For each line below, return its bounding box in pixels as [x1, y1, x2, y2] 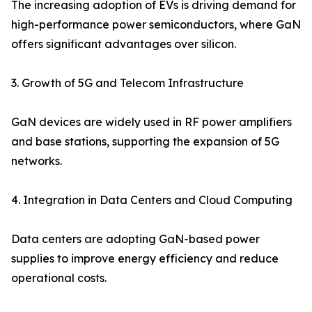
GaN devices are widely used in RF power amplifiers [11, 115, 292, 130]
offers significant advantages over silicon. [11, 37, 236, 52]
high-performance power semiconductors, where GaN [11, 17, 301, 32]
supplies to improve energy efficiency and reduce [11, 251, 279, 266]
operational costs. [11, 271, 107, 286]
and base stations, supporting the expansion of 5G [11, 134, 279, 149]
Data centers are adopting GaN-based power [11, 232, 260, 247]
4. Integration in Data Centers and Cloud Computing [11, 193, 292, 208]
